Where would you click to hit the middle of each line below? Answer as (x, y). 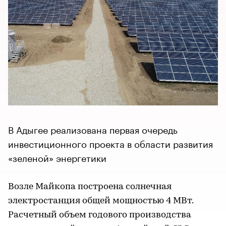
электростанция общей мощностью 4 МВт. (101, 201)
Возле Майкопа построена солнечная (90, 187)
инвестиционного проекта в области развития (110, 143)
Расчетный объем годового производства (100, 215)
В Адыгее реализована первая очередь (93, 128)
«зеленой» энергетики (57, 157)
